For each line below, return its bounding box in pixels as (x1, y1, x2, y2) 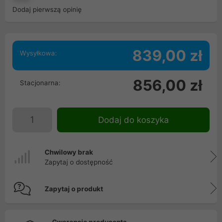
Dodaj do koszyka (98, 115, 169, 125)
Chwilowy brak (45, 148, 93, 156)
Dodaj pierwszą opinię (12, 5, 82, 13)
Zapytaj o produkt (45, 185, 103, 193)
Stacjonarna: (20, 79, 60, 87)
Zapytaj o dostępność (45, 158, 113, 166)
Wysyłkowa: (20, 49, 57, 57)
